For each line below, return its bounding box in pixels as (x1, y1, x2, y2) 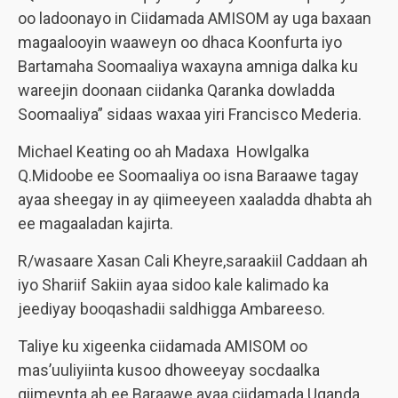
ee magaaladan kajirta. (18, 214, 173, 233)
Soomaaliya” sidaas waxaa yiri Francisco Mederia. (18, 105, 362, 123)
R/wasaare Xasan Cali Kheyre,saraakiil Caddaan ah (18, 251, 368, 270)
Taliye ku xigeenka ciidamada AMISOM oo (18, 337, 307, 355)
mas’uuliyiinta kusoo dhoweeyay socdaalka (18, 361, 320, 379)
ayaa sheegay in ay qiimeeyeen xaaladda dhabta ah (18, 190, 372, 209)
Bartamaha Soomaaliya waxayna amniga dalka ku (18, 57, 358, 76)
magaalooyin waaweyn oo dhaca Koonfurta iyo (18, 33, 342, 52)
